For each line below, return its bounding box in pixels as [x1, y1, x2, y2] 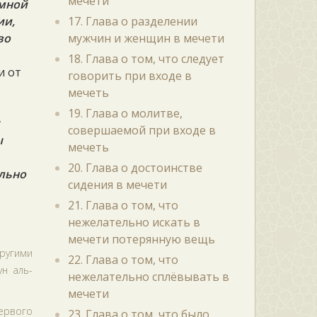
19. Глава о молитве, [67, 105, 183, 121]
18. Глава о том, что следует [67, 51, 224, 67]
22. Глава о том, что [67, 252, 178, 267]
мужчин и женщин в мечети [67, 30, 224, 46]
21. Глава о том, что [67, 197, 178, 213]
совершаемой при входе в [67, 122, 216, 138]
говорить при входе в [67, 68, 192, 83]
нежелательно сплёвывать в [67, 269, 229, 284]
